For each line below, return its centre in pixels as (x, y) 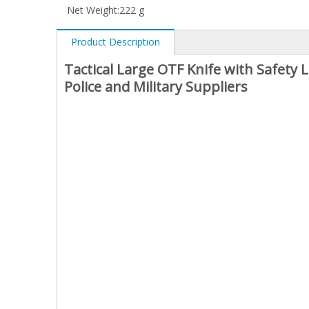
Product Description (116, 42)
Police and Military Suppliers (158, 87)
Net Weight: (93, 10)
